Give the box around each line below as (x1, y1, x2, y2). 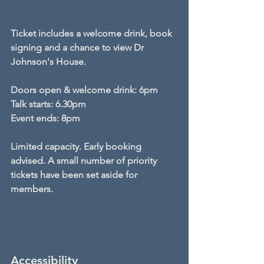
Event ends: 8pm (11, 113, 80, 124)
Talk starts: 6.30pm (11, 98, 86, 110)
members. (11, 183, 53, 195)
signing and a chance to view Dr (11, 42, 146, 54)
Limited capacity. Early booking (11, 141, 144, 153)
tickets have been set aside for (11, 169, 140, 181)
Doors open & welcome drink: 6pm (11, 84, 160, 96)
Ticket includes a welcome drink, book (11, 28, 174, 39)
